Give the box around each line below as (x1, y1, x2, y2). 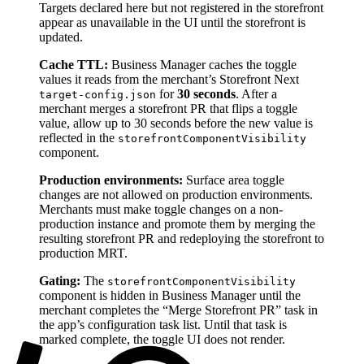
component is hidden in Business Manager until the (39, 288, 301, 302)
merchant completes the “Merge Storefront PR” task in (39, 302, 318, 317)
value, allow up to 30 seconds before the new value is (39, 115, 313, 130)
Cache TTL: (39, 57, 108, 71)
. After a (236, 86, 277, 101)
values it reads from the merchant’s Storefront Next (39, 71, 299, 86)
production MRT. (39, 245, 128, 260)
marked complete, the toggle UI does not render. (39, 331, 285, 346)
